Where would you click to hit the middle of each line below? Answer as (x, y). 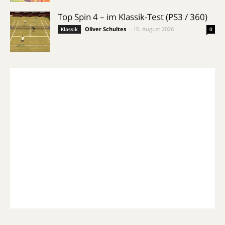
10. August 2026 (153, 29)
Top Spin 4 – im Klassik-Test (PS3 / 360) (133, 17)
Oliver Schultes (105, 29)
